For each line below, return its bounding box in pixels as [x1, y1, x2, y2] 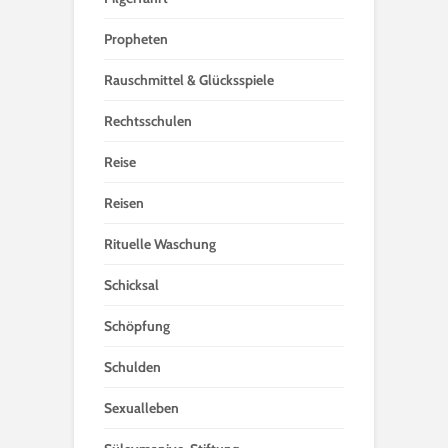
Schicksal [104, 275, 159, 294]
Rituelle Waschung [104, 234, 216, 253]
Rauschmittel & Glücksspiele [104, 70, 274, 89]
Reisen [104, 193, 144, 212]
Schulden [104, 357, 161, 376]
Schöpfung [104, 316, 170, 335]
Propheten [104, 29, 168, 48]
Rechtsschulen [104, 111, 192, 130]
